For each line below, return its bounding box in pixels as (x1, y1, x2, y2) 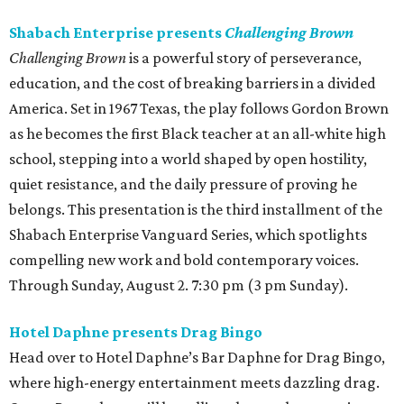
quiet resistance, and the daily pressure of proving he (9, 175, 357, 194)
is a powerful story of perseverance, (126, 49, 362, 68)
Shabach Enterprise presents (9, 23, 225, 42)
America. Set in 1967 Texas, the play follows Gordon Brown (9, 99, 389, 118)
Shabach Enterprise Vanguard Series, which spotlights (9, 225, 367, 244)
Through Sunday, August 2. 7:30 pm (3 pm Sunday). (9, 276, 348, 295)
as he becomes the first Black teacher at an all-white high (9, 124, 386, 143)
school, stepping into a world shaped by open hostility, (9, 150, 367, 169)
